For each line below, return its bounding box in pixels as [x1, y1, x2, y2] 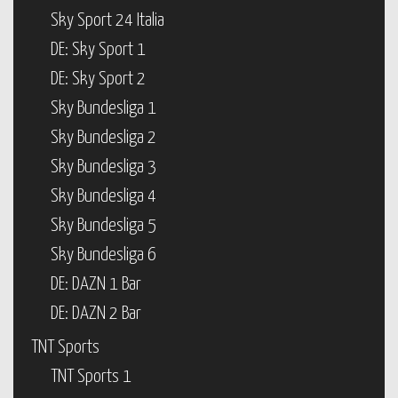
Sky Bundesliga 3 [51, 158, 156, 176]
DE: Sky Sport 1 [51, 41, 146, 59]
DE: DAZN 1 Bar [51, 275, 141, 293]
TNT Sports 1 [51, 368, 131, 386]
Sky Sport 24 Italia [51, 12, 164, 29]
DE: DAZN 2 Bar [51, 305, 141, 322]
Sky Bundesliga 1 [51, 99, 156, 117]
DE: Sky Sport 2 [51, 70, 146, 88]
